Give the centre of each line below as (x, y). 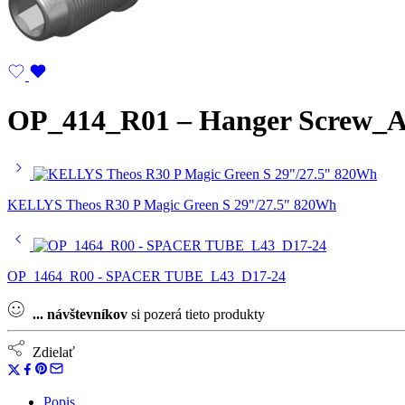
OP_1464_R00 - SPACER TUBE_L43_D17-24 (146, 277)
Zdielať (50, 353)
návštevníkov (87, 315)
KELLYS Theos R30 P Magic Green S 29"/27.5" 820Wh (172, 205)
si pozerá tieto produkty (196, 315)
